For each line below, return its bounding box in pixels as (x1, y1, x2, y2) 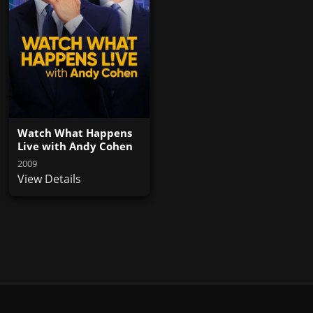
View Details (17, 170, 82, 187)
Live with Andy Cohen (17, 138, 133, 153)
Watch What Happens (17, 125, 133, 140)
